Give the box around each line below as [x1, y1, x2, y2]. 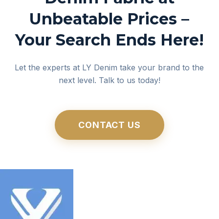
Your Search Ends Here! [15, 30, 204, 49]
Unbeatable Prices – [29, 9, 190, 28]
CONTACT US [78, 120, 141, 130]
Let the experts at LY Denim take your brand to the [15, 63, 204, 72]
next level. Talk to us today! [58, 75, 160, 85]
